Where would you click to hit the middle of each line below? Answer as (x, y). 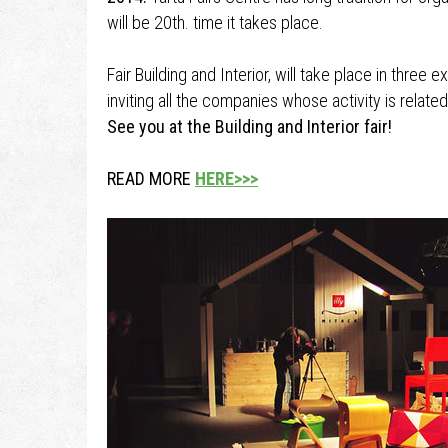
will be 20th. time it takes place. (215, 22)
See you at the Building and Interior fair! (249, 126)
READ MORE (151, 178)
